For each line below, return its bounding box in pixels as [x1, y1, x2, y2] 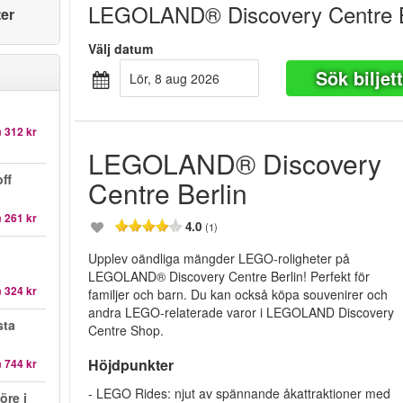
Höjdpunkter [99, 354, 175, 375]
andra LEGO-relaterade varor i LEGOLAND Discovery [88, 303, 395, 321]
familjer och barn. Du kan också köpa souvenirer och [88, 285, 389, 303]
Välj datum [88, 40, 154, 58]
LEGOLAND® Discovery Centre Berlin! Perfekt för [88, 267, 371, 285]
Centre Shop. [88, 321, 165, 339]
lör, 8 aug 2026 [137, 69, 220, 87]
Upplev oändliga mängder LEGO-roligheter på [88, 249, 351, 267]
